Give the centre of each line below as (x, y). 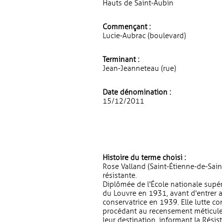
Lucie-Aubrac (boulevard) (144, 36)
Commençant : (127, 27)
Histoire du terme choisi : (144, 158)
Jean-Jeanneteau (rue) (139, 68)
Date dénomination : (137, 92)
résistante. (120, 175)
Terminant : (121, 59)
